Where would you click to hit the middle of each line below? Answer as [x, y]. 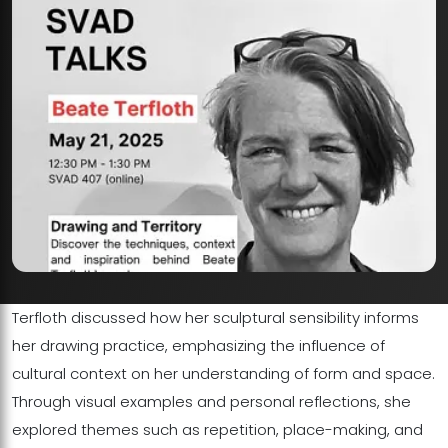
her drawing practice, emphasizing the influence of [198, 345]
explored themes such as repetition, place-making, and [217, 429]
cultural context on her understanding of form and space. [223, 373]
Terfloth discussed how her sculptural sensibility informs [215, 317]
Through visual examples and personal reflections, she [211, 401]
